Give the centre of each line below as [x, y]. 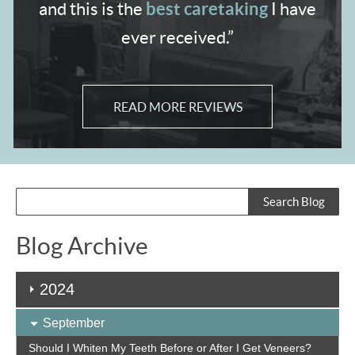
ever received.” [177, 37]
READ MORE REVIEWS [177, 107]
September [74, 323]
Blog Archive [82, 245]
